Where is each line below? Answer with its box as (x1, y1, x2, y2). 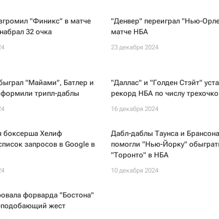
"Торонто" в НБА (110, 151, 169, 159)
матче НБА (110, 27, 148, 36)
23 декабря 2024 (110, 44, 158, 51)
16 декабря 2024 (110, 105, 158, 112)
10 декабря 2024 (110, 167, 158, 174)
